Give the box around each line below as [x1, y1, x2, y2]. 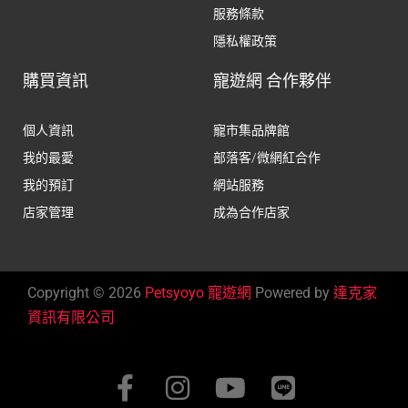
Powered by [251, 283, 333, 301]
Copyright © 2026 [27, 283, 145, 301]
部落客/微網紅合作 [213, 149, 321, 165]
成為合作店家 [213, 204, 290, 219]
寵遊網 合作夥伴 [213, 70, 331, 90]
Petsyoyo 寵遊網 [145, 283, 251, 301]
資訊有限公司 [27, 308, 115, 326]
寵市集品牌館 [213, 122, 290, 138]
